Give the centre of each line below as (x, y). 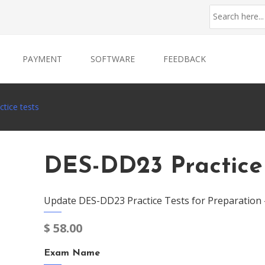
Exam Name (72, 253)
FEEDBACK (185, 59)
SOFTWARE (113, 59)
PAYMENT (42, 59)
